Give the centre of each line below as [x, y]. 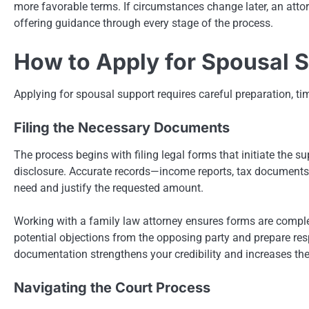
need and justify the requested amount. [109, 188]
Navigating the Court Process [112, 287]
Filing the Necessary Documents [122, 127]
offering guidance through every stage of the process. [143, 23]
